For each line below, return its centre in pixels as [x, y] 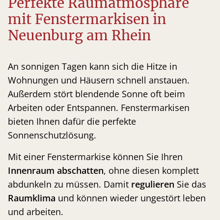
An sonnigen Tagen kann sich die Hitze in [93, 67]
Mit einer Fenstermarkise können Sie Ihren [95, 157]
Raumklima [32, 198]
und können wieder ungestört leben [131, 198]
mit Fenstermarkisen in [87, 20]
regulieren [153, 184]
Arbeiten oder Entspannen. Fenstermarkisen [99, 108]
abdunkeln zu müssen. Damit [69, 184]
